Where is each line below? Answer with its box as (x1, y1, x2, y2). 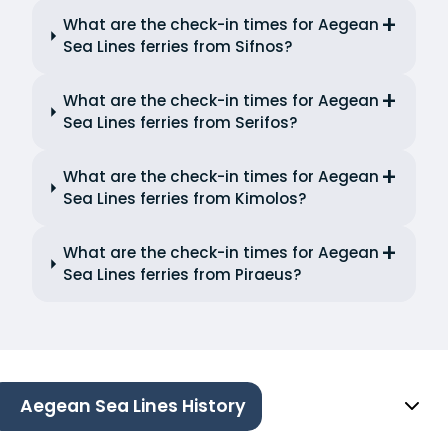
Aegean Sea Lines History (20, 394, 246, 419)
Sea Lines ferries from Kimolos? (62, 188, 307, 210)
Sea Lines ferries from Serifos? (63, 112, 299, 134)
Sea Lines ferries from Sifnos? (63, 36, 294, 58)
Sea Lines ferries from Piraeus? (62, 264, 302, 286)
